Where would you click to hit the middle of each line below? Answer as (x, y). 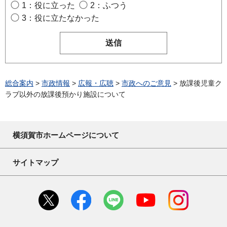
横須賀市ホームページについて (66, 135)
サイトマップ (35, 162)
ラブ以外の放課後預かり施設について (65, 94)
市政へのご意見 (146, 83)
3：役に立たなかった (61, 18)
